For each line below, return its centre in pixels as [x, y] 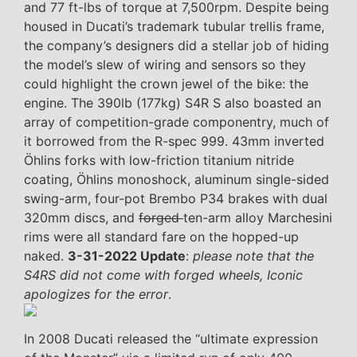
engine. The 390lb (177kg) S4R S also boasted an [173, 102]
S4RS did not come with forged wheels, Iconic [163, 275]
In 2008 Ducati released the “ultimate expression [171, 338]
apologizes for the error [96, 294]
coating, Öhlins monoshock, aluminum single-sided [177, 179]
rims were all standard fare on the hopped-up [161, 236]
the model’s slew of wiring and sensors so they [165, 64]
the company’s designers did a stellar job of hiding [177, 45]
